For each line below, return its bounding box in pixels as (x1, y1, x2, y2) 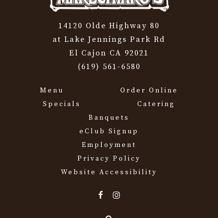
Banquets (89, 113, 129, 122)
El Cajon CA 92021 (69, 48, 149, 58)
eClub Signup (79, 127, 139, 136)
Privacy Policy (77, 154, 141, 163)
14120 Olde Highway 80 (58, 21, 160, 31)
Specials (43, 100, 81, 109)
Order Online (120, 86, 178, 95)
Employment (82, 141, 136, 149)
